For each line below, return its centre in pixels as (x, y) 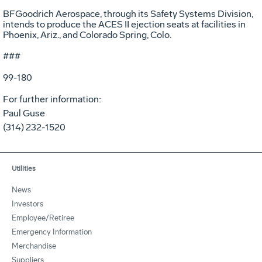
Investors (27, 204)
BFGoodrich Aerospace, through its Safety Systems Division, (128, 13)
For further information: (52, 99)
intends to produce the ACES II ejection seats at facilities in (124, 24)
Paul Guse (24, 113)
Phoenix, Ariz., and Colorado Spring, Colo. (87, 35)
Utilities (24, 168)
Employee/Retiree (43, 218)
